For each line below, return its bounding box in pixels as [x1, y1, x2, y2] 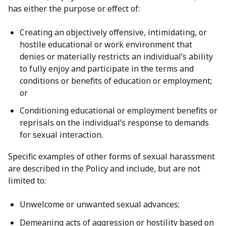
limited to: [8, 175, 46, 187]
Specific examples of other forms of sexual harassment [8, 151, 215, 162]
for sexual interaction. [20, 129, 103, 141]
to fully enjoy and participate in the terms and [20, 63, 194, 74]
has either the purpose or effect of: [8, 3, 140, 14]
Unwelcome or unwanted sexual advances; [20, 199, 180, 210]
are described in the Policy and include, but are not [8, 163, 200, 175]
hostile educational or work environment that [20, 38, 192, 50]
